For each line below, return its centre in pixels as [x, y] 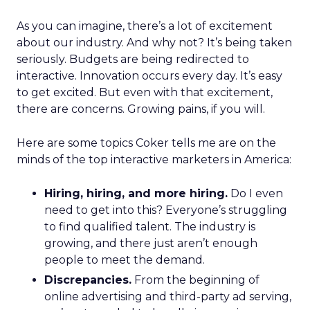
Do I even [255, 193]
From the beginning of [195, 280]
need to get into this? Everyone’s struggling [166, 210]
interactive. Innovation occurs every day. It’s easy [149, 76]
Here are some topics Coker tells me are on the [146, 143]
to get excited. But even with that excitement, [145, 92]
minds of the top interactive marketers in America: [154, 159]
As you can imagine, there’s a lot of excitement [145, 26]
